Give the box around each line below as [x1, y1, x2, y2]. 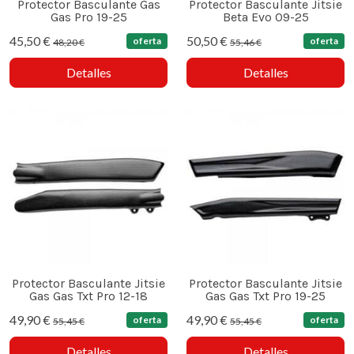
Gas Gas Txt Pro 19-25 [205, 288, 326, 304]
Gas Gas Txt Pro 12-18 [29, 288, 148, 304]
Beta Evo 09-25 [222, 9, 309, 25]
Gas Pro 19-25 [50, 9, 127, 25]
